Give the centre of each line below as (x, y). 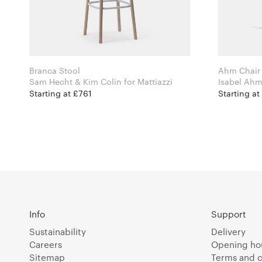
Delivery (228, 231)
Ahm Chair (239, 70)
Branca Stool (55, 70)
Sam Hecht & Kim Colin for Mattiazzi (148, 82)
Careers (46, 244)
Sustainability (58, 231)
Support (229, 214)
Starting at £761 (61, 93)
